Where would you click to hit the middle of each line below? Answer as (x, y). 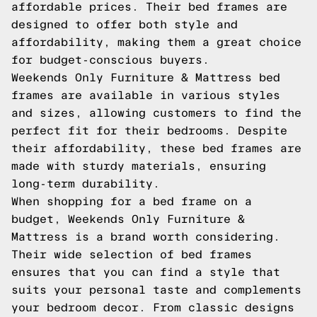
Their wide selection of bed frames (132, 254)
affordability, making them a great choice (156, 42)
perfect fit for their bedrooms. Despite (149, 131)
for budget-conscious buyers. (110, 60)
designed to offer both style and (125, 24)
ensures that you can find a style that (146, 272)
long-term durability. (86, 184)
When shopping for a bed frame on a (132, 201)
